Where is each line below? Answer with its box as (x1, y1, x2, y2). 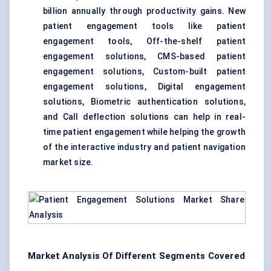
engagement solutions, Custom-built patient (43, 67, 246, 77)
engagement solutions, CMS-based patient (43, 51, 246, 62)
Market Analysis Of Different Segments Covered (28, 250, 246, 262)
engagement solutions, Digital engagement (43, 82, 246, 92)
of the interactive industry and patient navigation (43, 142, 246, 152)
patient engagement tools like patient (43, 21, 246, 31)
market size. (43, 157, 94, 168)
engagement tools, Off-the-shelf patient (43, 36, 246, 47)
